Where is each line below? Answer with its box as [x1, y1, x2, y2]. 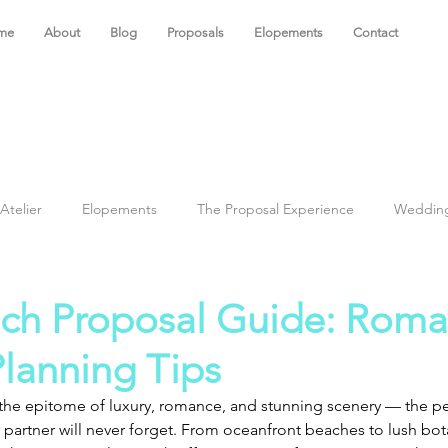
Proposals [166, 25, 224, 40]
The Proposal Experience [197, 200, 354, 219]
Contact [352, 25, 398, 40]
